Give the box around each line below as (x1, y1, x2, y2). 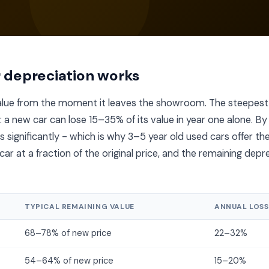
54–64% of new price (25, 255, 113, 266)
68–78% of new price (25, 228, 112, 238)
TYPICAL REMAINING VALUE (25, 202, 134, 211)
